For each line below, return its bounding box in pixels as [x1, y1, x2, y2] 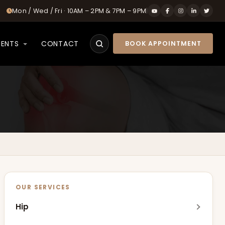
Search [98, 43, 127, 55]
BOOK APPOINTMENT [125, 39, 201, 48]
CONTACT [41, 38, 79, 49]
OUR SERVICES [16, 182, 70, 191]
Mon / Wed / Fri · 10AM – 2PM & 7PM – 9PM [12, 6, 146, 15]
